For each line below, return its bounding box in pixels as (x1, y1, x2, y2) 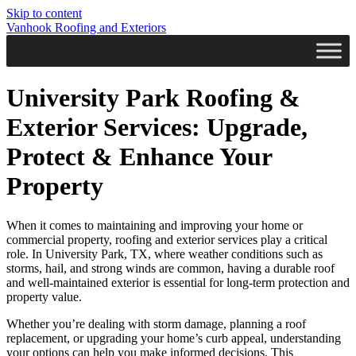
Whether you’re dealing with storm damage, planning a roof (6, 316, 306, 331)
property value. (6, 289, 82, 304)
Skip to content (6, 6, 82, 20)
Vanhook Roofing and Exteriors (6, 21, 166, 34)
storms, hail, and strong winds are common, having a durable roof (6, 261, 335, 275)
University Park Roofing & (6, 83, 300, 113)
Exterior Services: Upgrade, (6, 113, 308, 142)
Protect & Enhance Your (6, 142, 272, 172)
